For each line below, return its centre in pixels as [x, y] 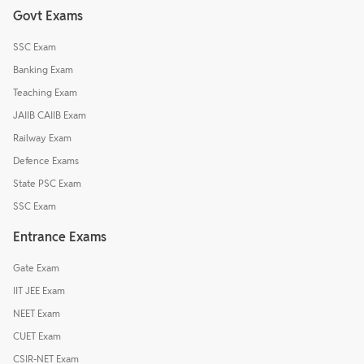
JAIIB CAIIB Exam [50, 115]
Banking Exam [43, 70]
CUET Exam [37, 336]
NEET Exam [37, 314]
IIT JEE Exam [39, 291]
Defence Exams [46, 161]
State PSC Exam [47, 184]
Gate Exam [36, 268]
